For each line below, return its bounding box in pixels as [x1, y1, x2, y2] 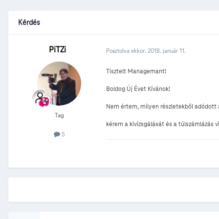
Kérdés [18, 18, 40, 27]
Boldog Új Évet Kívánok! [106, 85, 170, 93]
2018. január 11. [148, 46, 186, 54]
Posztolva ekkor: [106, 46, 148, 54]
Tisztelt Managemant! [106, 67, 166, 76]
